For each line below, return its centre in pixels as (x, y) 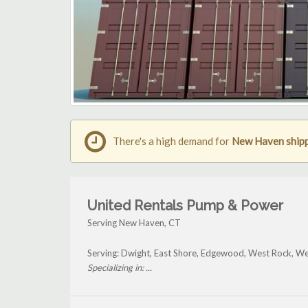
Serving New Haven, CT (134, 223)
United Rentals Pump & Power (185, 206)
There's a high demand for (172, 141)
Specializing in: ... (120, 268)
